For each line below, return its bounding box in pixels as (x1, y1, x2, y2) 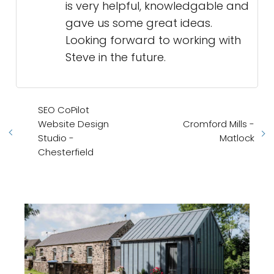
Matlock (220, 131, 254, 145)
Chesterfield (38, 146, 94, 159)
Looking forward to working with (65, 32, 241, 48)
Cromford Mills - (183, 117, 254, 131)
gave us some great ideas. (65, 15, 212, 31)
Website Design (38, 117, 109, 131)
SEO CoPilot (38, 103, 89, 117)
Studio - (38, 131, 74, 145)
